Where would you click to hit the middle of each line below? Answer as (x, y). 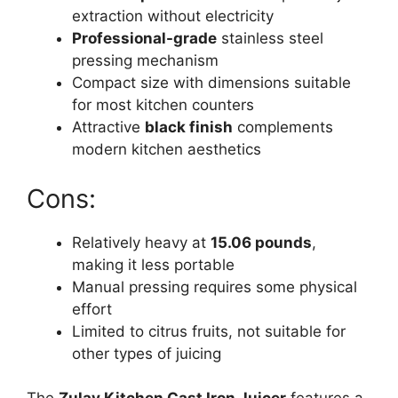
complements (283, 127)
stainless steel (270, 39)
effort (92, 309)
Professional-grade (144, 39)
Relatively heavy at (141, 242)
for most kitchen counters (163, 105)
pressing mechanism (145, 61)
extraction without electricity (173, 16)
